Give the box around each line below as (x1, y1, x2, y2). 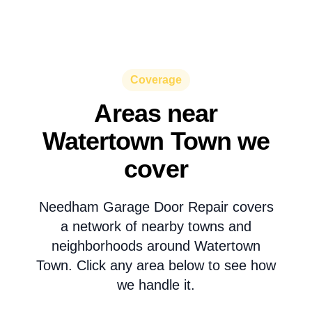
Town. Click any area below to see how (36, 258, 276, 273)
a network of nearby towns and (61, 219, 251, 234)
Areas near (94, 99, 218, 127)
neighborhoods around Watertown (52, 238, 260, 253)
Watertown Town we (42, 127, 270, 155)
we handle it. (117, 277, 195, 292)
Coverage (130, 74, 182, 86)
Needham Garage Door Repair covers (38, 199, 274, 214)
